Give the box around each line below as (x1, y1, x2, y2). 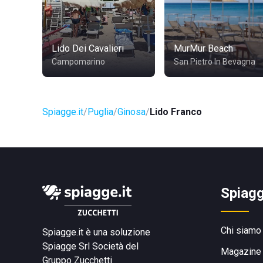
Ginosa (117, 106, 146, 117)
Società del (92, 241, 139, 252)
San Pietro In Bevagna (174, 57, 255, 66)
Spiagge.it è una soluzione (42, 227, 150, 238)
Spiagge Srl (42, 241, 90, 252)
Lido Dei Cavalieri (52, 43, 124, 54)
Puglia (87, 106, 113, 117)
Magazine (221, 246, 261, 257)
